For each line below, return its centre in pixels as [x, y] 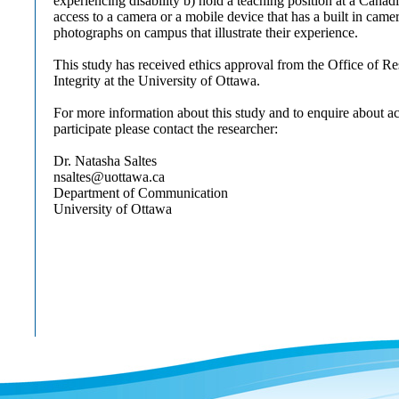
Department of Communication [141, 193]
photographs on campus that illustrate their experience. [206, 33]
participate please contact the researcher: [166, 129]
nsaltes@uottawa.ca [109, 177]
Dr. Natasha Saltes [105, 161]
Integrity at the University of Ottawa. [157, 81]
